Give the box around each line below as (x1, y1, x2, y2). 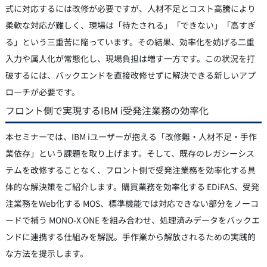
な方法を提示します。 (5, 247, 88, 259)
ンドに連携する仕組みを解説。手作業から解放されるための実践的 (5, 230, 256, 243)
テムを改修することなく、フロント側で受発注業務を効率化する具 (5, 163, 256, 176)
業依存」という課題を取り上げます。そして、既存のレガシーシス (5, 147, 254, 159)
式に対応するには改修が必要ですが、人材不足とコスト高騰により (5, 2, 256, 14)
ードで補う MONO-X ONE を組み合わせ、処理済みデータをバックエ (5, 213, 260, 226)
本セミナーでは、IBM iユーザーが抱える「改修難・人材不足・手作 (5, 130, 257, 142)
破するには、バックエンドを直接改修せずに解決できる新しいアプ (5, 69, 256, 81)
